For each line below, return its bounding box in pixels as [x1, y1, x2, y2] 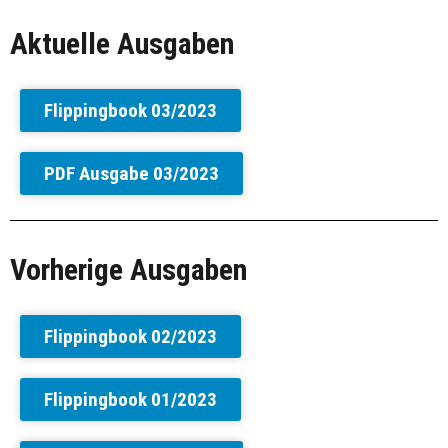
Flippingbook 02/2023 [44, 324, 217, 348]
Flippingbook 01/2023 [44, 387, 217, 411]
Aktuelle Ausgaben [10, 26, 234, 61]
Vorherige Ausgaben [10, 252, 247, 287]
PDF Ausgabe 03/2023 [44, 161, 219, 185]
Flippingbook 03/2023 [44, 98, 217, 122]
